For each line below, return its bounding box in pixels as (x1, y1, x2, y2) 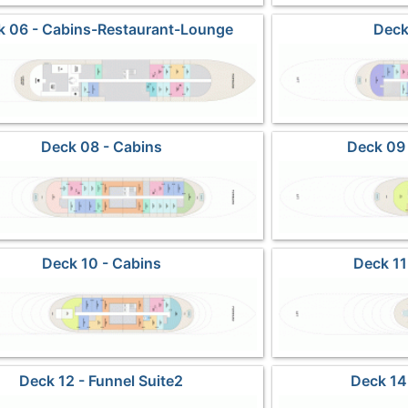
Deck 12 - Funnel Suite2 (19, 371, 184, 390)
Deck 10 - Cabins (41, 254, 161, 273)
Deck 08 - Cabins (40, 137, 162, 156)
